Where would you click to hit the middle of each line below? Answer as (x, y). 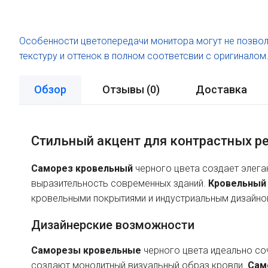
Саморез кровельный (82, 168)
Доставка (221, 89)
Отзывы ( (126, 89)
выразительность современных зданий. (119, 183)
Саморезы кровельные (86, 250)
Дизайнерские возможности (112, 225)
